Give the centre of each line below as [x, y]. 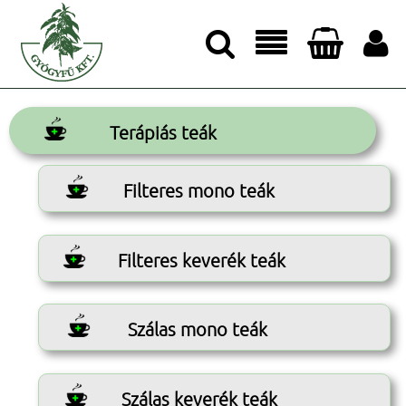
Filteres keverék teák [202, 260]
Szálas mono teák [198, 329]
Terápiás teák [163, 132]
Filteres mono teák [199, 191]
